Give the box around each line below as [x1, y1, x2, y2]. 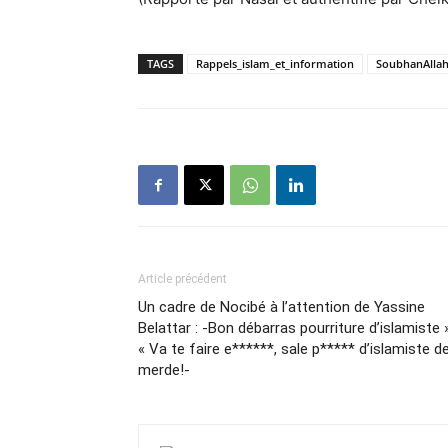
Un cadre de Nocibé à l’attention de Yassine [138, 298, 425, 316]
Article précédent [138, 272, 227, 286]
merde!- [138, 361, 190, 379]
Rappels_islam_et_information [196, 56, 354, 71]
